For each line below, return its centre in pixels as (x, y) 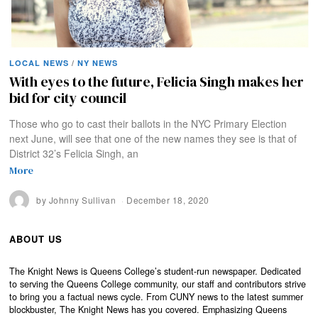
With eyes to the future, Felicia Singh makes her (157, 82)
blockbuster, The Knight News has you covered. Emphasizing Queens (148, 310)
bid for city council (68, 99)
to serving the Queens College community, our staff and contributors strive (158, 284)
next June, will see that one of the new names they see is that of (153, 139)
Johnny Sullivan (82, 200)
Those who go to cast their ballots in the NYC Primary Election (148, 124)
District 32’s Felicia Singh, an (74, 154)
